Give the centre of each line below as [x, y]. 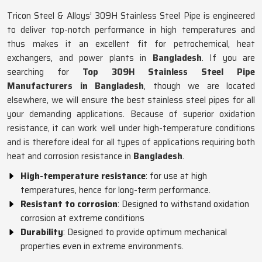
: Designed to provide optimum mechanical [145, 232]
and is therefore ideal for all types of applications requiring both [131, 142]
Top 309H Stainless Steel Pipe [169, 72]
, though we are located [199, 86]
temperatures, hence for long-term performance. [116, 190]
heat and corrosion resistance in [70, 156]
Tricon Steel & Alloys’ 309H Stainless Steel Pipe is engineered [131, 16]
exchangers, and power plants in [80, 58]
